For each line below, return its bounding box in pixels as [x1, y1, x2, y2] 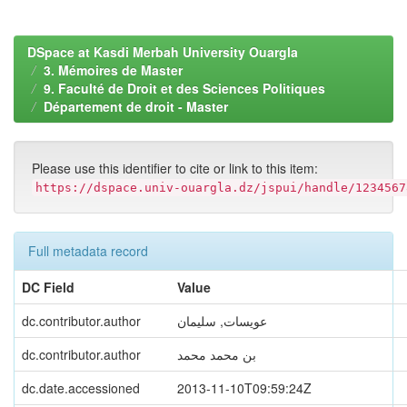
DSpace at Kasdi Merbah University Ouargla [27, 43, 298, 61]
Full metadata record [28, 242, 148, 260]
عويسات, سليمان [177, 312, 267, 330]
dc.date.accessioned [22, 379, 140, 397]
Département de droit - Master [44, 97, 228, 115]
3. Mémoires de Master [44, 61, 183, 79]
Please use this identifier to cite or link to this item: [32, 159, 318, 177]
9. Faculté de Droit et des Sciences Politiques [44, 79, 325, 97]
